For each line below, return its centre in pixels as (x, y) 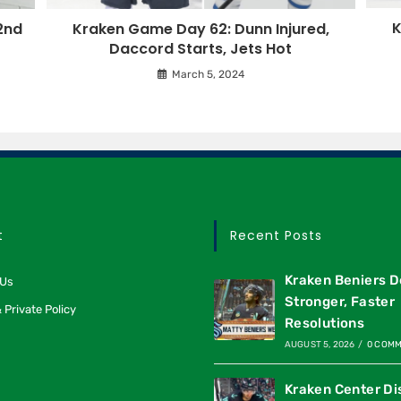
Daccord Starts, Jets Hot (200, 48)
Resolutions (324, 324)
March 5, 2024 (208, 74)
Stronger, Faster (340, 302)
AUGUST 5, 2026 (320, 345)
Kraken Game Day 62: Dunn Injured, (200, 29)
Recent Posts (276, 236)
